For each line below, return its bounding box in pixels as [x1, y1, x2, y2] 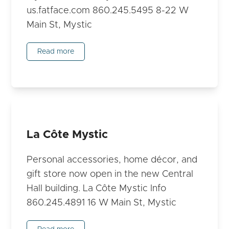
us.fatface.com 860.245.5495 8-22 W [27, 6, 189, 16]
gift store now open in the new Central [27, 169, 194, 179]
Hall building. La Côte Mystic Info [27, 184, 167, 193]
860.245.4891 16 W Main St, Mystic [27, 198, 179, 208]
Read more [37, 48, 75, 56]
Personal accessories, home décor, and [27, 155, 198, 165]
